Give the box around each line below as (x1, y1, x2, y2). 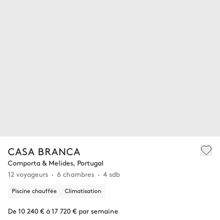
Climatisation (65, 187, 101, 195)
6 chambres (57, 169, 94, 179)
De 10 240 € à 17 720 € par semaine (8, 206, 118, 216)
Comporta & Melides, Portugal (8, 158, 104, 168)
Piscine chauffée (12, 187, 57, 195)
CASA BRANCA (8, 144, 81, 158)
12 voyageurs (8, 169, 48, 179)
